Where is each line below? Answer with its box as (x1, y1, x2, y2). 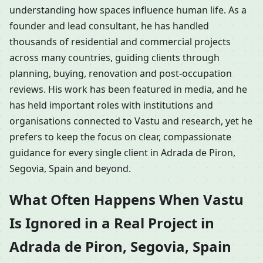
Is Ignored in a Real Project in (9, 213, 214, 233)
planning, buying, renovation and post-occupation (9, 66, 232, 80)
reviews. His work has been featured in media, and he (9, 82, 247, 96)
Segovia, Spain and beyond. (9, 161, 131, 175)
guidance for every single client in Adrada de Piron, (9, 146, 235, 159)
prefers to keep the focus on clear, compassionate (9, 130, 231, 143)
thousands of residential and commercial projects (9, 35, 231, 48)
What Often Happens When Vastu (9, 190, 244, 210)
